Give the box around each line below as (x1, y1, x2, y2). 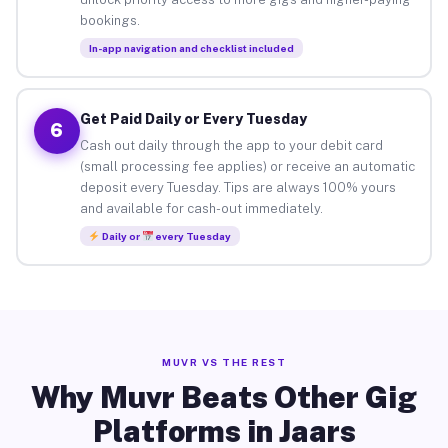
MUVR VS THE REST (162, 356, 286, 368)
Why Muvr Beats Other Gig (31, 379, 417, 415)
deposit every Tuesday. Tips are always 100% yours (79, 179, 396, 195)
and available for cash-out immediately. (79, 200, 323, 216)
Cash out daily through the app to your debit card (79, 137, 383, 153)
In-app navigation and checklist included (88, 41, 294, 54)
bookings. (79, 12, 140, 28)
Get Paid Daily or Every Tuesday (79, 110, 307, 127)
